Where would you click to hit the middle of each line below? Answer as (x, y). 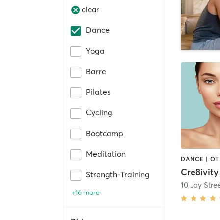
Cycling (99, 112)
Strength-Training (118, 174)
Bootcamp (105, 133)
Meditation (106, 153)
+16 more (86, 192)
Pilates (98, 92)
